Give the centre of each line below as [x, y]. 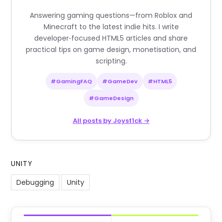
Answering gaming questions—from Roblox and [111, 15]
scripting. [111, 61]
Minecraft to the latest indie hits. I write [111, 27]
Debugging [35, 182]
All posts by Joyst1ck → [111, 120]
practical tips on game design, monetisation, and [111, 49]
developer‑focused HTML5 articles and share [111, 38]
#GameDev [120, 81]
